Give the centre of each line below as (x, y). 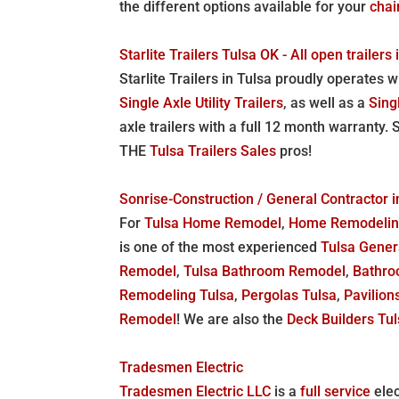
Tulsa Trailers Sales (213, 151)
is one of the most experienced (220, 247)
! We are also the (232, 319)
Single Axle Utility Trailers (202, 102)
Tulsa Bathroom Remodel (265, 271)
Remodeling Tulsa (177, 295)
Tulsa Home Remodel (213, 223)
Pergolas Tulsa (289, 295)
